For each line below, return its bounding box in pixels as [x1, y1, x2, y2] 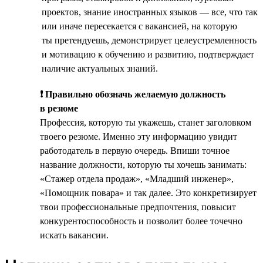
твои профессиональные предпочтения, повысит [40, 201, 236, 212]
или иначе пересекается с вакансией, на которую [42, 21, 237, 31]
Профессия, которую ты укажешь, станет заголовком [40, 117, 251, 127]
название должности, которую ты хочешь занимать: [40, 159, 247, 170]
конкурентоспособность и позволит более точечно [40, 215, 242, 226]
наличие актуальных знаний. [42, 63, 158, 73]
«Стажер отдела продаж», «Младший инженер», [40, 173, 234, 184]
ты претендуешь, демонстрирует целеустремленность [42, 35, 257, 45]
